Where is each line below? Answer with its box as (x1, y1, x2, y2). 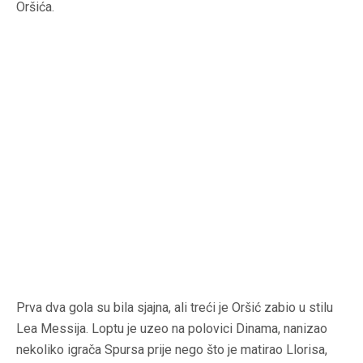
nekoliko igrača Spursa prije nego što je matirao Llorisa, (16, 342, 327, 358)
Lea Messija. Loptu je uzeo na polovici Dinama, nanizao (16, 321, 327, 337)
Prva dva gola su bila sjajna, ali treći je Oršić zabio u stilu (16, 300, 333, 316)
